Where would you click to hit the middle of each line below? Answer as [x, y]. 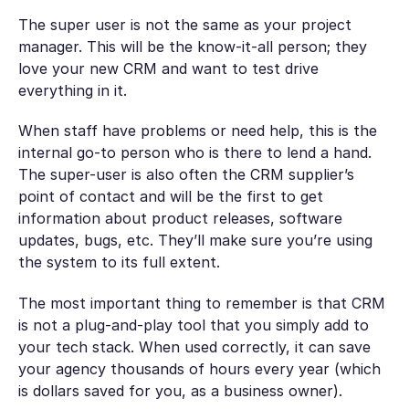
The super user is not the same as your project [184, 24]
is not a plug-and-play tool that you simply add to [193, 325]
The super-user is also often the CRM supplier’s [186, 175]
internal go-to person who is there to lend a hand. [194, 153]
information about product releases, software [180, 219]
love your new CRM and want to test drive [168, 68]
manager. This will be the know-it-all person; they [192, 46]
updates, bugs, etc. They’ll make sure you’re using [195, 241]
